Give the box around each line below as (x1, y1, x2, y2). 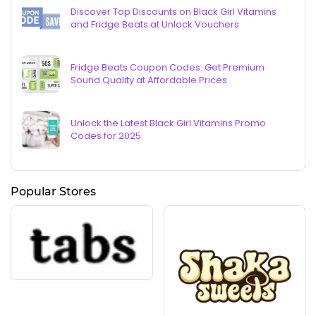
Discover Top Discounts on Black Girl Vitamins (71, 5, 276, 19)
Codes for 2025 (71, 129, 141, 143)
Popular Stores (11, 185, 96, 199)
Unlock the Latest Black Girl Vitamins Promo (71, 116, 266, 130)
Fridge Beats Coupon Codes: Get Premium (71, 61, 265, 75)
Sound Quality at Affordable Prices (71, 73, 227, 87)
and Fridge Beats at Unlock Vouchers (71, 18, 239, 32)
